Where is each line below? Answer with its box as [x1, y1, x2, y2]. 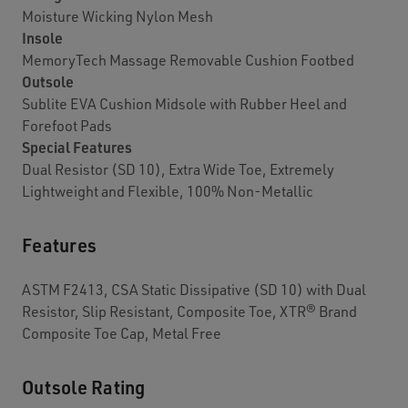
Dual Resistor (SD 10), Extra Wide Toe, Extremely [22, 159, 334, 179]
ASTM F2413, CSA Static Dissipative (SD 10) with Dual [22, 280, 366, 300]
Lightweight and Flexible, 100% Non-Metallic [22, 181, 313, 201]
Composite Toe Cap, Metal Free [22, 323, 221, 343]
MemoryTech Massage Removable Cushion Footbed [22, 50, 354, 70]
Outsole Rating [22, 375, 146, 400]
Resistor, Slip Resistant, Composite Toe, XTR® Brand [22, 301, 357, 321]
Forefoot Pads [22, 116, 112, 136]
